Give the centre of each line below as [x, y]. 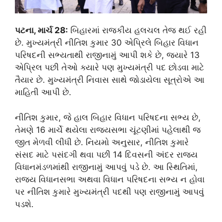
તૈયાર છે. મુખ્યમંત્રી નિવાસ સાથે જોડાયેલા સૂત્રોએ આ [110, 80]
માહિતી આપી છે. [43, 92]
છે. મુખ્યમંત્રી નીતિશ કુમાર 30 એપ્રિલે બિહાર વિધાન [107, 43]
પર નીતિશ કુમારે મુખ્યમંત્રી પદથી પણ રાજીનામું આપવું [110, 192]
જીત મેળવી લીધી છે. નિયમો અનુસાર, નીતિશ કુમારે [102, 142]
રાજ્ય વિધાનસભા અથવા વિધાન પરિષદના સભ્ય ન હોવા [110, 179]
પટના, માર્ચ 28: [41, 30]
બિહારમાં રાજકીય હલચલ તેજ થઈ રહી [137, 30]
